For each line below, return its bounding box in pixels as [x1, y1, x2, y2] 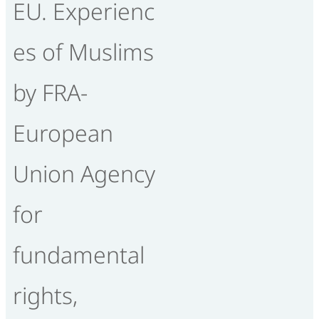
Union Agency [13, 157, 155, 189]
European [13, 117, 113, 148]
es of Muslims [13, 36, 154, 67]
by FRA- [13, 76, 88, 108]
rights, [13, 279, 78, 310]
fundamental [13, 239, 145, 270]
